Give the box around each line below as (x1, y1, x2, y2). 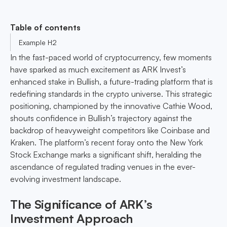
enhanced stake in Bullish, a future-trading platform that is (10, 77, 213, 87)
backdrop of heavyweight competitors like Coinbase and (10, 125, 210, 136)
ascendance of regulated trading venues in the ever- (10, 162, 196, 172)
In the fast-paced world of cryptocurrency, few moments (10, 52, 212, 63)
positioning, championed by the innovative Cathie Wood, (10, 101, 212, 111)
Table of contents (10, 22, 81, 32)
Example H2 (19, 38, 57, 47)
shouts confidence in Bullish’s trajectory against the (10, 113, 192, 124)
